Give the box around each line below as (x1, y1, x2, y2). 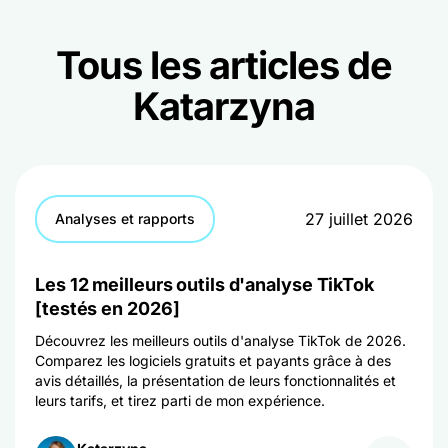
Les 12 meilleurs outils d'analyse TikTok (35, 274, 374, 295)
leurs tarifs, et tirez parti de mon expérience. (35, 392, 325, 409)
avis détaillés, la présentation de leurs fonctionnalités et (35, 372, 396, 389)
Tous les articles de (56, 42, 392, 88)
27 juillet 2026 (305, 209, 413, 229)
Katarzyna (133, 83, 315, 129)
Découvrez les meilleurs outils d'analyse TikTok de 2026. (35, 332, 406, 349)
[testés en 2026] (35, 298, 180, 319)
